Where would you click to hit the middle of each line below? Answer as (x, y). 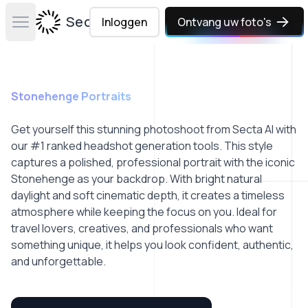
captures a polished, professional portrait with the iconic (153, 162)
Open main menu (62, 29)
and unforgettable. (58, 261)
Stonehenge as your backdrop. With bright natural (136, 179)
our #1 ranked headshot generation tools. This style (142, 146)
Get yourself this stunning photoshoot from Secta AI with (154, 129)
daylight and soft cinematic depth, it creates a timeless (148, 195)
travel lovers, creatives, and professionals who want (142, 228)
